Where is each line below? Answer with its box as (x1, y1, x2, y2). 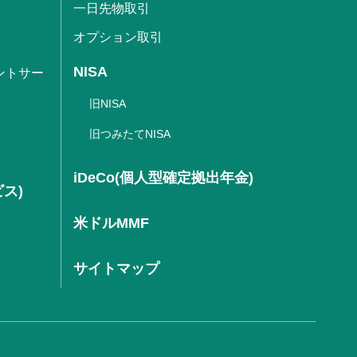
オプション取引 (73, 29, 163, 44)
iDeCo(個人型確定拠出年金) (73, 169, 253, 186)
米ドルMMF (73, 214, 149, 231)
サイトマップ (73, 260, 159, 277)
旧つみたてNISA (89, 127, 171, 140)
